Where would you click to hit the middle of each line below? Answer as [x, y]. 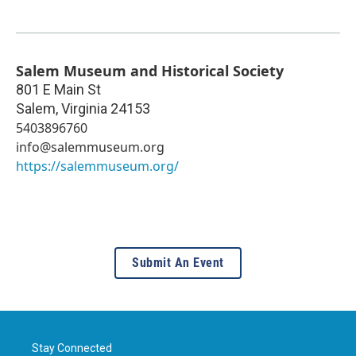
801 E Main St [58, 89]
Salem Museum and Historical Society [150, 70]
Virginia [84, 108]
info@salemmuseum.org [90, 147]
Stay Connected [72, 348]
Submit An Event [178, 262]
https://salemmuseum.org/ [97, 166]
